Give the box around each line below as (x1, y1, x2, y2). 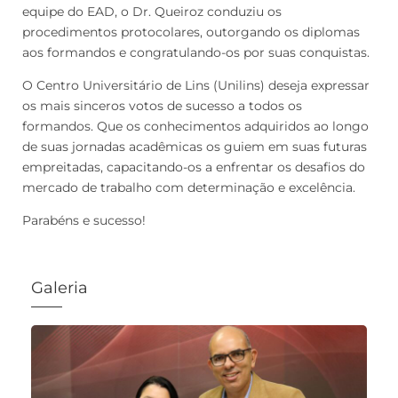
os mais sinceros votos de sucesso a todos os (22, 97, 302, 114)
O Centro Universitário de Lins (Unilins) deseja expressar (22, 76, 370, 93)
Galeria (31, 277, 88, 298)
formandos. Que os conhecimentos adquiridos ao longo (22, 117, 369, 134)
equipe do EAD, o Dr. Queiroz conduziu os (22, 3, 282, 20)
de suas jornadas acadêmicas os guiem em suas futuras (22, 138, 367, 155)
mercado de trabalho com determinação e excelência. (22, 179, 355, 195)
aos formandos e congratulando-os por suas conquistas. (22, 44, 370, 60)
